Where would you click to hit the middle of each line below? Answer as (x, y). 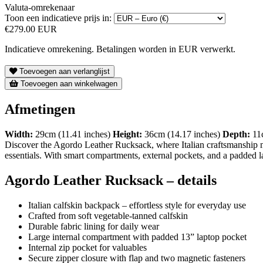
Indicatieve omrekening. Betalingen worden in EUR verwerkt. (120, 49)
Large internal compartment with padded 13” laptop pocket (137, 237)
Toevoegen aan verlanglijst (65, 72)
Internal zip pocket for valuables (87, 248)
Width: (19, 134)
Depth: (236, 134)
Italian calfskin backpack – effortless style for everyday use (137, 205)
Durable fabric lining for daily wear (94, 227)
